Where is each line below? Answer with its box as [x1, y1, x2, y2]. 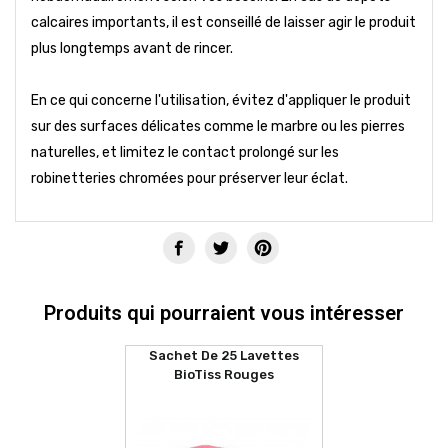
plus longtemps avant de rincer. [31, 39, 233, 57]
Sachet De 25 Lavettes [148, 347, 299, 363]
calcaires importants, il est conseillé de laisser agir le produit [31, 13, 416, 31]
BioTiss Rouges [173, 366, 274, 382]
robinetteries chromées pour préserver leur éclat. [31, 169, 348, 187]
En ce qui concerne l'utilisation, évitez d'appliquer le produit [31, 91, 411, 109]
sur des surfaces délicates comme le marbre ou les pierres [31, 117, 405, 135]
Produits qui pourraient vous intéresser [44, 300, 404, 325]
